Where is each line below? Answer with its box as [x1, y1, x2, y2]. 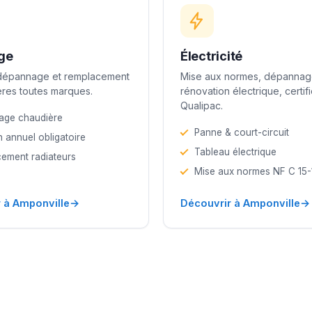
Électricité [180, 48, 243, 63]
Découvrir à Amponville [180, 196, 300, 209]
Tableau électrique [194, 146, 276, 157]
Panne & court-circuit [194, 126, 289, 138]
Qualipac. [180, 99, 223, 111]
